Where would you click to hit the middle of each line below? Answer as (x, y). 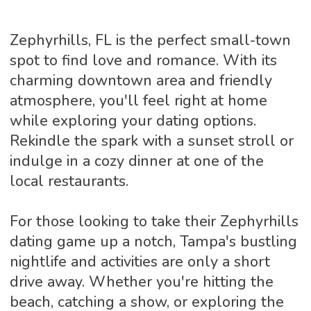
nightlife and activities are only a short (140, 261)
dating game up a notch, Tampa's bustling (153, 241)
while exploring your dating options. (133, 120)
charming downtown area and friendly (141, 80)
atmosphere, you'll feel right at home (138, 100)
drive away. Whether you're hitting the (141, 281)
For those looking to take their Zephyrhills (154, 221)
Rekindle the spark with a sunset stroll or (151, 141)
